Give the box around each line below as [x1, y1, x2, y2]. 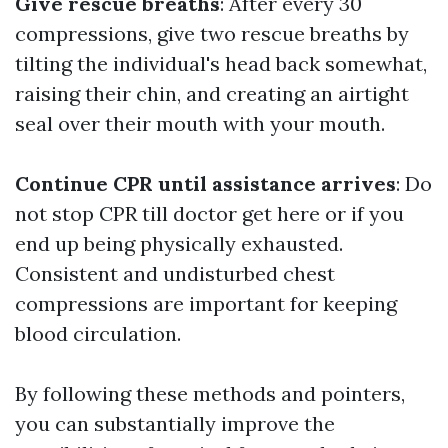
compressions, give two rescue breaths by [15, 21, 409, 47]
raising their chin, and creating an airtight [15, 81, 409, 107]
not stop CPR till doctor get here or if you [15, 201, 404, 227]
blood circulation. [15, 321, 181, 347]
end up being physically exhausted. [15, 231, 343, 257]
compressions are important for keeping [15, 291, 397, 317]
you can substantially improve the [15, 411, 335, 437]
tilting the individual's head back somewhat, [15, 51, 427, 77]
